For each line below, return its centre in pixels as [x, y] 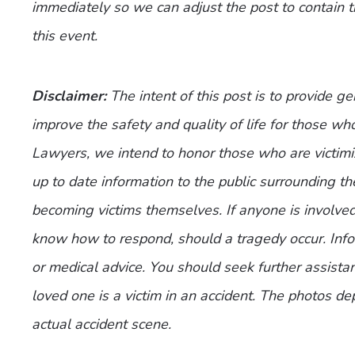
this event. [65, 36]
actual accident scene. [101, 324]
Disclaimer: [69, 96]
